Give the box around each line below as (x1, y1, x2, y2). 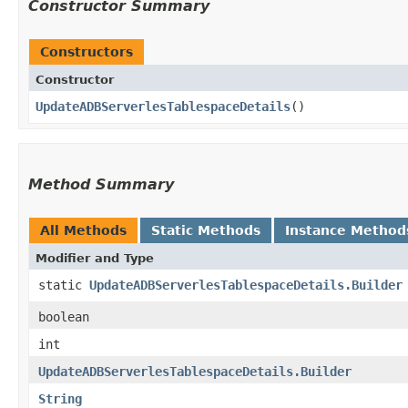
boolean (38, 309, 89, 324)
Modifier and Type (36, 250, 154, 265)
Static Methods (151, 222, 260, 238)
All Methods (40, 222, 127, 238)
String (38, 391, 82, 406)
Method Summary (28, 175, 174, 193)
